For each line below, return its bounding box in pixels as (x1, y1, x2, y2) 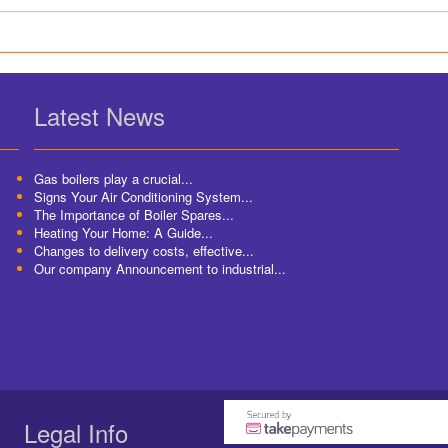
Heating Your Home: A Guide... (34, 223, 213, 242)
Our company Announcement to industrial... (34, 259, 286, 278)
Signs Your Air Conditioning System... (34, 187, 253, 206)
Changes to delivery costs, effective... (34, 241, 254, 260)
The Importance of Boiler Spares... (34, 205, 234, 224)
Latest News (34, 98, 165, 133)
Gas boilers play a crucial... (34, 169, 193, 188)
